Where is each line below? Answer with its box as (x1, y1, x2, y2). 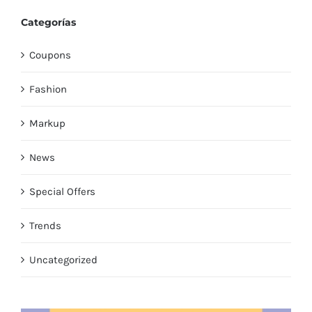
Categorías (21, 16, 76, 29)
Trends (29, 219, 61, 233)
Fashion (29, 83, 67, 96)
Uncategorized (29, 253, 97, 267)
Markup (29, 117, 65, 130)
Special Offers (29, 185, 95, 198)
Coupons (29, 49, 71, 62)
